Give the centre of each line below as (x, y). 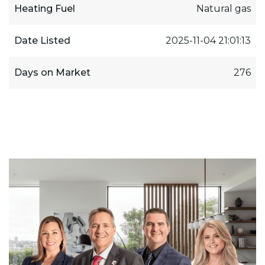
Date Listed (42, 40)
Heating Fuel (44, 8)
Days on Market (52, 72)
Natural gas (224, 8)
